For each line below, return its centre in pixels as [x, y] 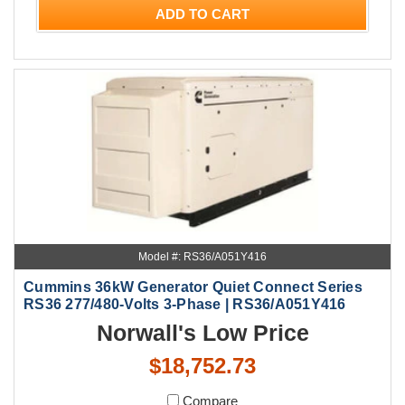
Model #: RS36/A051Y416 [202, 257]
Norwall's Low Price [202, 333]
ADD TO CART [202, 14]
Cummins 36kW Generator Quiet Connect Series [193, 287]
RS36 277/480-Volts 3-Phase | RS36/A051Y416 [185, 305]
